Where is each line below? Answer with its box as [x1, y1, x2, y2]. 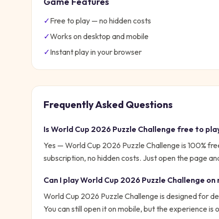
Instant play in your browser [50, 47, 142, 57]
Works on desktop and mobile [50, 31, 149, 41]
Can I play [44, 175, 80, 185]
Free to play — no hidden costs [50, 16, 151, 25]
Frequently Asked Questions [44, 98, 173, 110]
